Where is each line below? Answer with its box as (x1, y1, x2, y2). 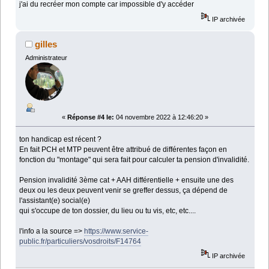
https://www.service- (84, 226, 149, 235)
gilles (35, 38, 58, 49)
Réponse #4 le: (67, 113, 114, 121)
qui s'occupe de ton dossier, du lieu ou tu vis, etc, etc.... (19, 206, 196, 215)
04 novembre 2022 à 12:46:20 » (114, 113, 208, 121)
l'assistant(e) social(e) (19, 196, 91, 205)
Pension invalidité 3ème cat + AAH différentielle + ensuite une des (19, 175, 234, 184)
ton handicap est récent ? (19, 134, 102, 144)
